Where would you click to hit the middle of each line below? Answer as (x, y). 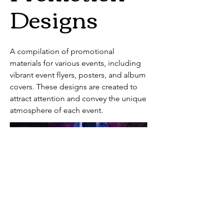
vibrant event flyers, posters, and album (78, 75)
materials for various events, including (75, 63)
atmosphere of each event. (56, 110)
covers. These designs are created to (74, 86)
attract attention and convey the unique (78, 98)
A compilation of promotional (62, 51)
